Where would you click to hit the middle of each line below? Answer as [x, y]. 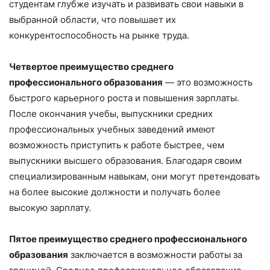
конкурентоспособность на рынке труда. [99, 35]
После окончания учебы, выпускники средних [111, 114]
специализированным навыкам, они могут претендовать [134, 176]
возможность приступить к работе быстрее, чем [117, 145]
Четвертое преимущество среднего [91, 67]
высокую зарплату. [50, 208]
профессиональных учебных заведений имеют [112, 129]
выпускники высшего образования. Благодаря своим [125, 161]
